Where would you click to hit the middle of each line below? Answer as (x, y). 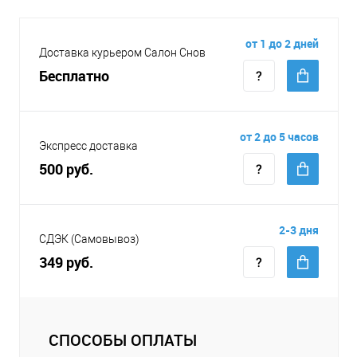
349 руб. (66, 262)
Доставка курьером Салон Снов (122, 52)
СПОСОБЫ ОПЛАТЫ (123, 339)
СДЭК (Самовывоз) (89, 239)
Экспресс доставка (88, 145)
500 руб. (66, 169)
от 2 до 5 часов (279, 136)
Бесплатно (74, 75)
